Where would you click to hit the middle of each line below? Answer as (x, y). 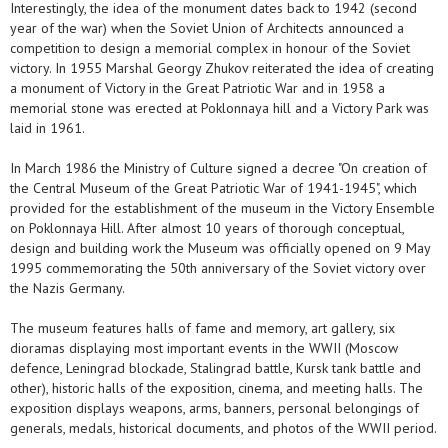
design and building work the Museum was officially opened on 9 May (220, 248)
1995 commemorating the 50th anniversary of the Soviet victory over (218, 268)
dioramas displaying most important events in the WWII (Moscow (204, 348)
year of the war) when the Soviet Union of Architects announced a (207, 28)
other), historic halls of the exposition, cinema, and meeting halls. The (216, 388)
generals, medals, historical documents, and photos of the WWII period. (223, 428)
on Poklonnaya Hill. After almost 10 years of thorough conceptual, (207, 228)
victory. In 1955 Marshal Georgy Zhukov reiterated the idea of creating (222, 68)
